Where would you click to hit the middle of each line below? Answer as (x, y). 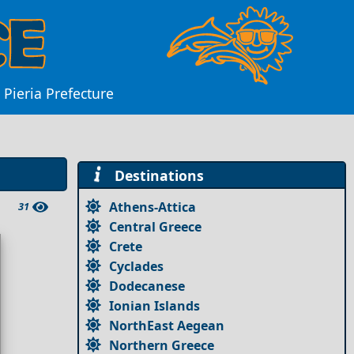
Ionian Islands (155, 305)
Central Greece (156, 226)
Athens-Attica (153, 207)
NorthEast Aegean (167, 325)
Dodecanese (147, 286)
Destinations (155, 175)
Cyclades (137, 266)
